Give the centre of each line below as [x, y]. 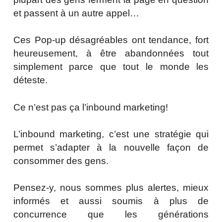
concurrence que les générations [111, 215]
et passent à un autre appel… [77, 13]
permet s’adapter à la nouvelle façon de [111, 148]
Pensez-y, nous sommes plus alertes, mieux [111, 188]
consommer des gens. [61, 161]
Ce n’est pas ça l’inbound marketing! [90, 108]
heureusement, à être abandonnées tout [111, 54]
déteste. [30, 80]
